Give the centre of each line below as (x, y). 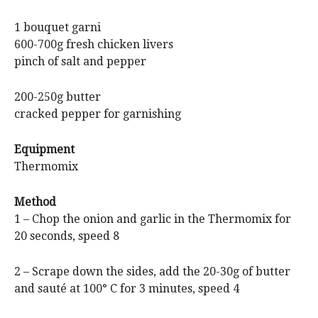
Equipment (44, 149)
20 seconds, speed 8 (67, 236)
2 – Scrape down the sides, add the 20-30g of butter (152, 271)
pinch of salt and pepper (80, 61)
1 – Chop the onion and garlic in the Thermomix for (153, 219)
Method (35, 202)
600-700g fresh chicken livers (94, 44)
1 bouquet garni (57, 27)
